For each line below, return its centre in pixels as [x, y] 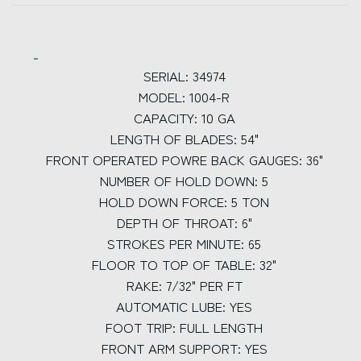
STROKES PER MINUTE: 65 [186, 243]
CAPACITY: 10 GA [186, 118]
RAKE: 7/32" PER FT [186, 285]
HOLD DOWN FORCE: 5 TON [186, 201]
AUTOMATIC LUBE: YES [186, 306]
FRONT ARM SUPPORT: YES [186, 348]
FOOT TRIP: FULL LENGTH [186, 327]
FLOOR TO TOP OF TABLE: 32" [186, 264]
